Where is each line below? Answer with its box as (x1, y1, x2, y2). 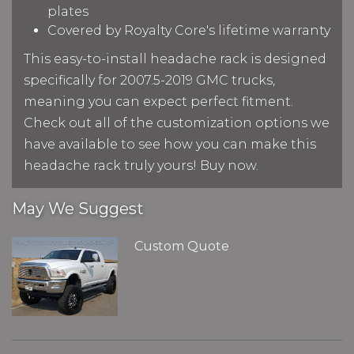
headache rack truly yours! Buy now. (24, 157, 258, 173)
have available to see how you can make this (24, 136, 316, 152)
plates (47, 3, 88, 19)
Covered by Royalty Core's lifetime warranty (47, 22, 330, 38)
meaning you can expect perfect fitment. (24, 93, 293, 109)
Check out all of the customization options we (24, 115, 330, 130)
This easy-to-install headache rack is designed (24, 51, 326, 66)
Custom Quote (134, 238, 229, 254)
